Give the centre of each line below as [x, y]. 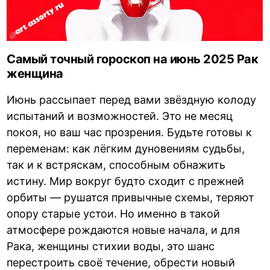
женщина [35, 74]
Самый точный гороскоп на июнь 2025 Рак [133, 59]
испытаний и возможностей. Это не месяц [120, 116]
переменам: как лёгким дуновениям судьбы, [126, 149]
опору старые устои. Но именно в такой [114, 214]
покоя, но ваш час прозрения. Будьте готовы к [130, 133]
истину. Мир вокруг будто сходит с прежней [126, 181]
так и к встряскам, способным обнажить [116, 165]
